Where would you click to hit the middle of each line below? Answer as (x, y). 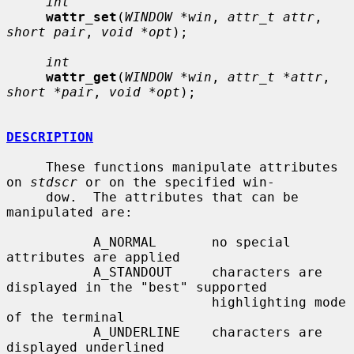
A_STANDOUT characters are (50, 272)
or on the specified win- (176, 182)
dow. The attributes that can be (26, 197)
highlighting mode (109, 302)
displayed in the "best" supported (137, 287)
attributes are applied (93, 257)
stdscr (54, 182)
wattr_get (81, 77)
